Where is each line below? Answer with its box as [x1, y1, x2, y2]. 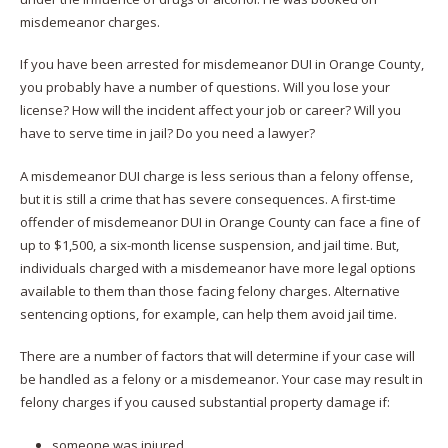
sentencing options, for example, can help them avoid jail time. [19, 304, 397, 323]
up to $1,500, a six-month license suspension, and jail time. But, [19, 235, 399, 254]
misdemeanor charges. [19, 12, 160, 31]
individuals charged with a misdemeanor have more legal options [19, 258, 416, 277]
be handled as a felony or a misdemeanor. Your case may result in [19, 370, 423, 388]
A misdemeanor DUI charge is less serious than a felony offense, [19, 166, 413, 185]
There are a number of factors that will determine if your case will [19, 347, 415, 365]
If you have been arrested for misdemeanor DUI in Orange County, [19, 55, 424, 73]
